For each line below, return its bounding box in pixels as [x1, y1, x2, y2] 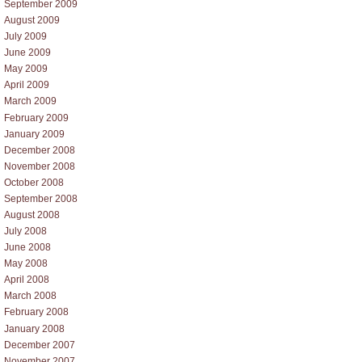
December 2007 [4, 339, 75, 351]
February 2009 [4, 112, 69, 124]
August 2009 [4, 15, 60, 27]
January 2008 [4, 322, 65, 335]
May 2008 [4, 258, 48, 270]
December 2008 [4, 144, 75, 156]
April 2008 [4, 274, 49, 286]
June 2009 [4, 47, 51, 59]
